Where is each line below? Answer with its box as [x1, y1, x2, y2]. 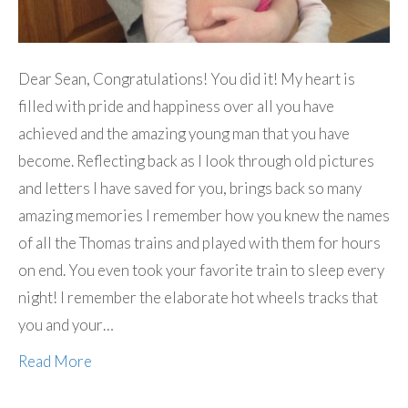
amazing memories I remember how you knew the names [18, 206, 390, 226]
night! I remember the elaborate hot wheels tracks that [18, 288, 378, 308]
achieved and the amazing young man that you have [18, 124, 350, 144]
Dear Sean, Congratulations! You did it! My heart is [18, 69, 355, 89]
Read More [18, 352, 92, 372]
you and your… [18, 315, 114, 335]
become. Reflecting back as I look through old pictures [18, 151, 374, 171]
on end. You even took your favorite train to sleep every [18, 260, 384, 280]
